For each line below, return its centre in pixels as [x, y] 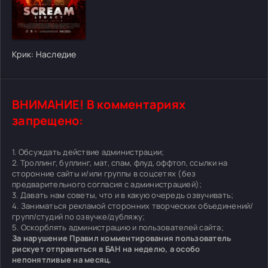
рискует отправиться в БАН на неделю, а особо [106, 249]
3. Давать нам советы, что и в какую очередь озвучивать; [123, 195]
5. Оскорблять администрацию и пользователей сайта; [118, 227]
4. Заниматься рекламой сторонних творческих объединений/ [133, 205]
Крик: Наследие [44, 54]
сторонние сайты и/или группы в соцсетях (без [104, 173]
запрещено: [48, 120]
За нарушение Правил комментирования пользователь [122, 238]
